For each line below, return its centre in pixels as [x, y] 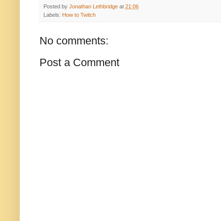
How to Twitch [79, 15]
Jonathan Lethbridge [93, 7]
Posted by [56, 7]
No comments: [74, 41]
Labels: [53, 15]
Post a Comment [79, 63]
